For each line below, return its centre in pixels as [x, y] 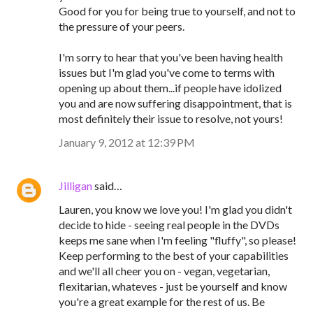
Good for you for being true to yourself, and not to [177, 11]
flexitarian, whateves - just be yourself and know [173, 286]
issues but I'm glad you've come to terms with [167, 72]
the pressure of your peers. [122, 26]
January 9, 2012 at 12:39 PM [127, 142]
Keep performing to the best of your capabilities [174, 255]
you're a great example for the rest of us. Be [162, 301]
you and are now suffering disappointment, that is [175, 103]
